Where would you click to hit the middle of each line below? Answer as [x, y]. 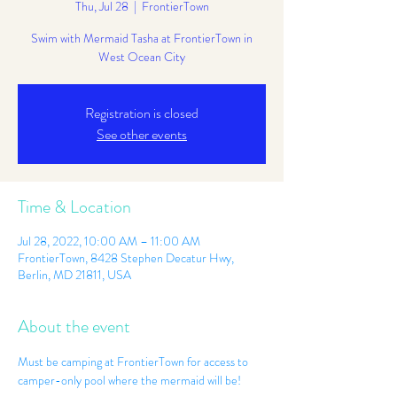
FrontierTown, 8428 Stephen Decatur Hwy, [126, 258]
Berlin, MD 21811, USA [74, 275]
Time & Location [74, 207]
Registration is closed [142, 113]
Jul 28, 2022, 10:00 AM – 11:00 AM [109, 241]
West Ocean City [142, 57]
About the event [74, 327]
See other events [142, 134]
